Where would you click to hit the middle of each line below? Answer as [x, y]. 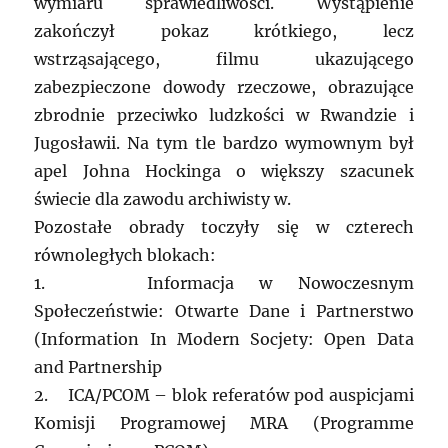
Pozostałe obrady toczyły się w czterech [224, 227]
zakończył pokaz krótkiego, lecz [224, 31]
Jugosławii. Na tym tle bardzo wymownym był [224, 143]
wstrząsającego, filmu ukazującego [224, 59]
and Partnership [98, 367]
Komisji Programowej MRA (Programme [224, 423]
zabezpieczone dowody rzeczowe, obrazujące [224, 87]
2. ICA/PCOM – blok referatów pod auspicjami [224, 395]
